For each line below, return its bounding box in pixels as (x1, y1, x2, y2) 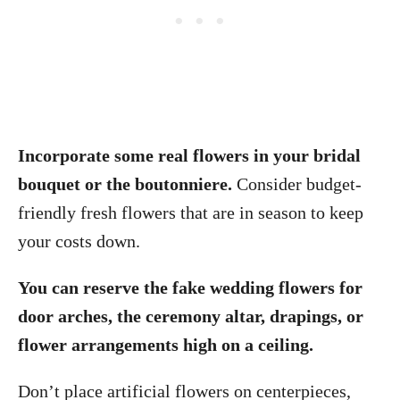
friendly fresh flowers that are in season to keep (18, 203, 363, 222)
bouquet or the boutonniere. (18, 174, 237, 194)
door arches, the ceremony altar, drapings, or (18, 306, 363, 326)
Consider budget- (237, 174, 362, 194)
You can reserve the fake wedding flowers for (18, 278, 362, 297)
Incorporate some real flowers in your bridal (18, 146, 361, 165)
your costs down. (18, 231, 145, 251)
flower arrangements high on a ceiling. (18, 335, 313, 354)
